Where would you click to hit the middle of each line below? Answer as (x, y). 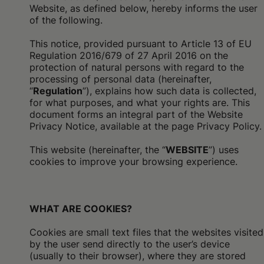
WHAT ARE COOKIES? (81, 209)
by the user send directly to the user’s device (130, 244)
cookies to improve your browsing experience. (133, 161)
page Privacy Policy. (217, 126)
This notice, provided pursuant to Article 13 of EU (141, 44)
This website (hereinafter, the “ (98, 150)
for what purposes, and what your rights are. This (140, 103)
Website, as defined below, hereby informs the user (143, 8)
